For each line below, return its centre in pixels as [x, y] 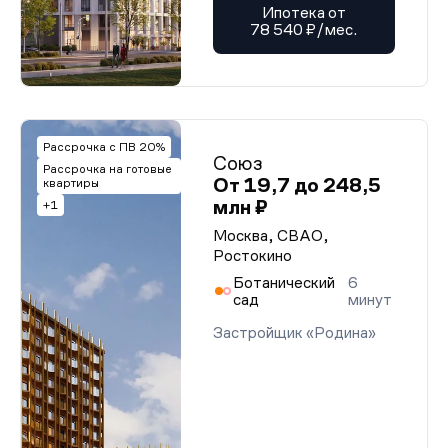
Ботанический [284, 282]
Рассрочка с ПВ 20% [104, 147]
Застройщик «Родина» [294, 332]
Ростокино [252, 255]
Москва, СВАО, [271, 235]
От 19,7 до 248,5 [297, 185]
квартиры [71, 183]
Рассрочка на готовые [107, 169]
